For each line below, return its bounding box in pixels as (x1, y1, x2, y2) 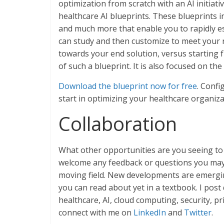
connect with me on (58, 207, 133, 218)
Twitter (184, 207, 211, 218)
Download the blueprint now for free (58, 80, 197, 91)
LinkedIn (133, 207, 166, 218)
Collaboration (58, 110, 177, 136)
